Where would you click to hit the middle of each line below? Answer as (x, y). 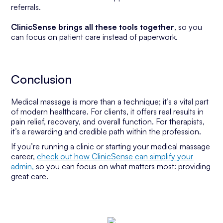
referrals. (26, 7)
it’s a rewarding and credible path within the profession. (106, 131)
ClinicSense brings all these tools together (93, 27)
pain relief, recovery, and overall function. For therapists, (108, 121)
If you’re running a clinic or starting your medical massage (111, 146)
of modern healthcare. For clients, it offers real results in (108, 111)
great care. (30, 176)
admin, (24, 166)
